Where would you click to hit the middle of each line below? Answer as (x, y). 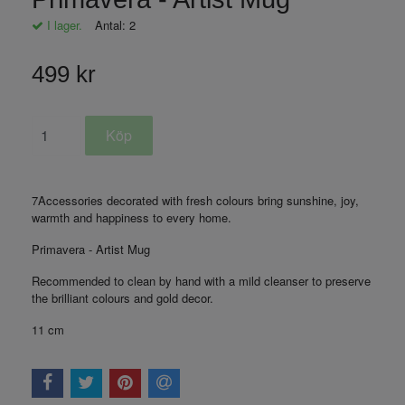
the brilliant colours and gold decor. (122, 298)
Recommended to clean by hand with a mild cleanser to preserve (201, 281)
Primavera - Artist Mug (91, 249)
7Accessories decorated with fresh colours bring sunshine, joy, (195, 200)
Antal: (112, 25)
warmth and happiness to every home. (132, 217)
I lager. (63, 25)
